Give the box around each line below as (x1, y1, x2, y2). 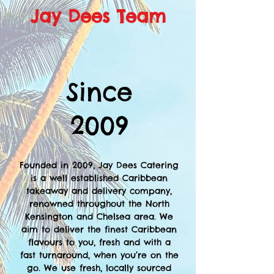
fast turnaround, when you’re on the (20, 250, 179, 261)
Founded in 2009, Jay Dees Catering (20, 160, 179, 171)
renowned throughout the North (29, 198, 169, 209)
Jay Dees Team (30, 5, 166, 28)
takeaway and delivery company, (26, 185, 172, 196)
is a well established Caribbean (31, 172, 168, 183)
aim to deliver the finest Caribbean (21, 224, 177, 235)
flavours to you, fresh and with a (28, 237, 171, 248)
